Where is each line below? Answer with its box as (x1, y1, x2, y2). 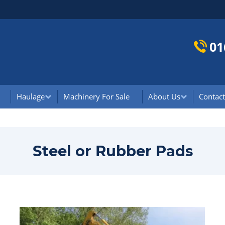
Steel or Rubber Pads (32, 142, 193, 160)
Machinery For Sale (63, 91, 130, 101)
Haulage (16, 91, 45, 101)
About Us (148, 91, 180, 101)
